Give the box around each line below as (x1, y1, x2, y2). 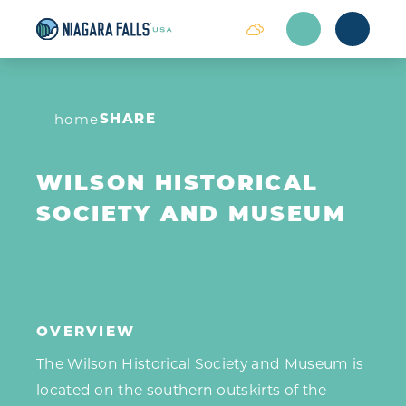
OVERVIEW (36, 323, 136, 341)
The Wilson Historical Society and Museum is (36, 355, 364, 373)
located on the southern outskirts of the (36, 382, 327, 400)
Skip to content (22, 23, 135, 40)
